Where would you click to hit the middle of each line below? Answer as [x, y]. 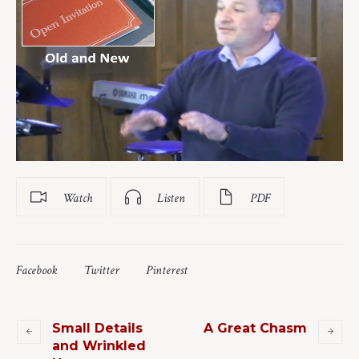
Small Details [97, 328]
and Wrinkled [99, 345]
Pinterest [167, 270]
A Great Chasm [255, 328]
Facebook [37, 270]
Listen [171, 198]
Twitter [102, 270]
